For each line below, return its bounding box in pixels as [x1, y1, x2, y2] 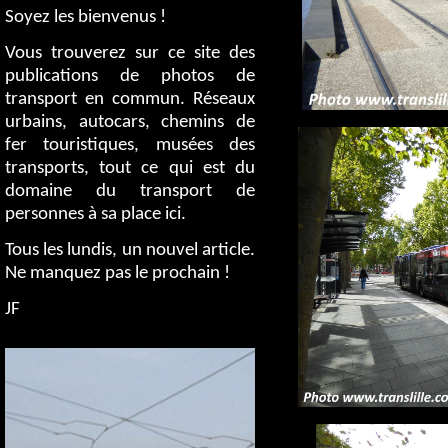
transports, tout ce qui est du [5, 159, 255, 178]
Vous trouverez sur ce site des [5, 44, 255, 63]
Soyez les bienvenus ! [5, 8, 166, 27]
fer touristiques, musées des [5, 136, 255, 155]
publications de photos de [5, 67, 255, 86]
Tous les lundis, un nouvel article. [5, 241, 255, 260]
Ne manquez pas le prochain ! [5, 264, 230, 283]
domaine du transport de [5, 182, 255, 201]
